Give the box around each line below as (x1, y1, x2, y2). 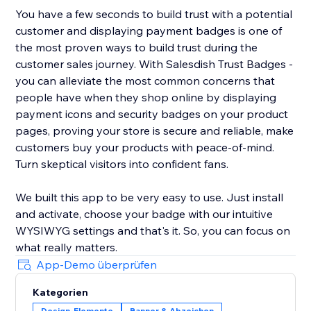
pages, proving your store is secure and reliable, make (15, 124, 294, 138)
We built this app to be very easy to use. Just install (15, 190, 284, 205)
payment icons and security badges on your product (15, 107, 289, 121)
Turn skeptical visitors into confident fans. (15, 157, 229, 171)
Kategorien (33, 286, 89, 299)
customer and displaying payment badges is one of (15, 24, 283, 38)
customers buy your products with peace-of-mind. (15, 140, 275, 155)
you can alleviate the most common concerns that (15, 74, 276, 88)
